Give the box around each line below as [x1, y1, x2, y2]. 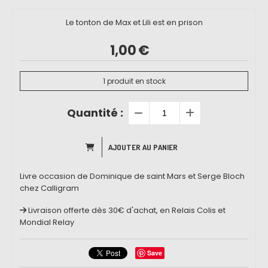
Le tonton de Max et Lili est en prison [65, 17, 203, 29]
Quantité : [67, 105, 123, 121]
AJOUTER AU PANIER [108, 142, 178, 153]
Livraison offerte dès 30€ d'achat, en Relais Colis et [28, 205, 226, 217]
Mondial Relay [20, 217, 74, 229]
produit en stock [105, 75, 166, 86]
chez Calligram [20, 182, 79, 194]
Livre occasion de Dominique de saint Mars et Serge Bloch [20, 170, 245, 182]
